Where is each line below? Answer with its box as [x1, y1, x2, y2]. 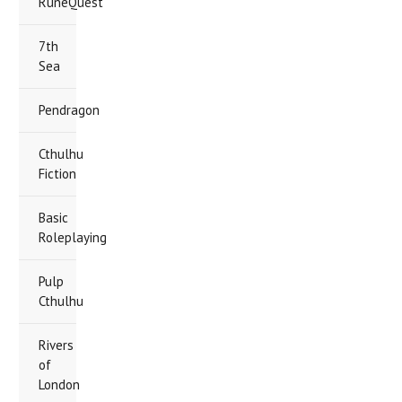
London [39, 376, 80, 393]
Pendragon [39, 101, 100, 118]
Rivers [39, 336, 74, 354]
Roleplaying [39, 229, 107, 246]
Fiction [39, 165, 76, 182]
